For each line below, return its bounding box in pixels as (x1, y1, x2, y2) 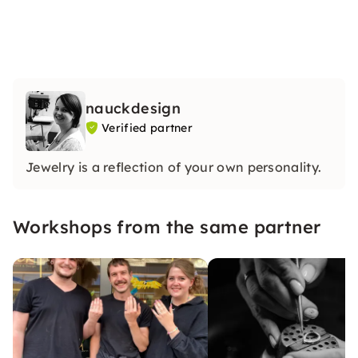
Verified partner (101, 121, 193, 135)
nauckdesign (86, 99, 181, 117)
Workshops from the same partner (13, 216, 321, 238)
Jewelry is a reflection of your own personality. (26, 159, 322, 175)
